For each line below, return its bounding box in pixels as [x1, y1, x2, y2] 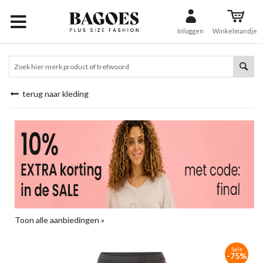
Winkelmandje [213, 26, 257, 35]
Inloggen [177, 26, 204, 35]
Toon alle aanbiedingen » [15, 215, 104, 225]
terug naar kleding [20, 89, 89, 99]
